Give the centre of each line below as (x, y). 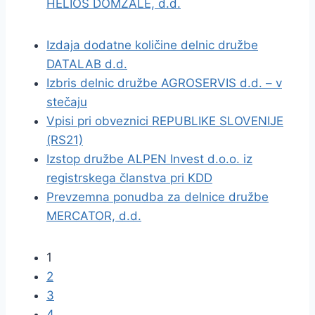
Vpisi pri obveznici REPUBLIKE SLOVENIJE (165, 121)
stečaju (67, 102)
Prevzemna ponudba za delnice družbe (157, 197)
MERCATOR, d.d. (94, 216)
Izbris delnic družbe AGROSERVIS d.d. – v (164, 83)
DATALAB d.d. (87, 64)
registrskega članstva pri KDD (129, 178)
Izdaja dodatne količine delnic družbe (152, 45)
